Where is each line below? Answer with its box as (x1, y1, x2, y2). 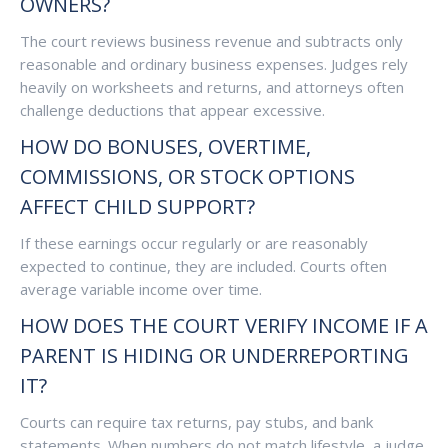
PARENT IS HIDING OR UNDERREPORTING (20, 342, 409, 369)
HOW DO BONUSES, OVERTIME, (20, 133, 311, 160)
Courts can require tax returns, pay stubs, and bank (20, 412, 373, 432)
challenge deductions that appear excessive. (20, 100, 325, 120)
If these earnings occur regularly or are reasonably (20, 233, 368, 253)
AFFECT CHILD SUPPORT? (20, 193, 255, 220)
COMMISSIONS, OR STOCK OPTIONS (20, 163, 355, 190)
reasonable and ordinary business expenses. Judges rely (20, 54, 408, 74)
